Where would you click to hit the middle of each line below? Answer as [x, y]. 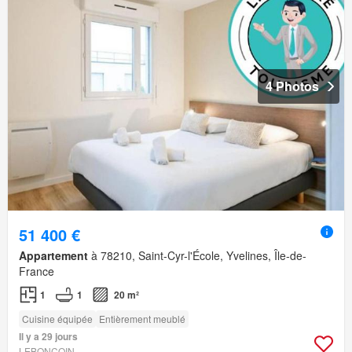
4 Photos [292, 86]
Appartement [53, 255]
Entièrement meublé [142, 318]
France [37, 271]
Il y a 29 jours [48, 336]
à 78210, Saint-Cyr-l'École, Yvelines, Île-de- [197, 255]
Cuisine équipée [57, 318]
